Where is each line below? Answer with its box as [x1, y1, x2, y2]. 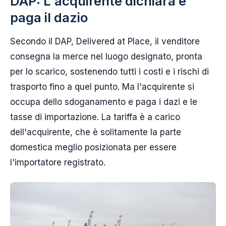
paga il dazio [10, 10, 88, 25]
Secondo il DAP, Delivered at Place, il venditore [10, 36, 200, 46]
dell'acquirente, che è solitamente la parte [10, 127, 181, 137]
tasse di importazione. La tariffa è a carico [10, 112, 180, 122]
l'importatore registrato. [10, 157, 105, 167]
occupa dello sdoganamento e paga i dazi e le [10, 97, 197, 107]
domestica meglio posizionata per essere [10, 142, 177, 152]
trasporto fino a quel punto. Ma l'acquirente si [10, 82, 194, 92]
